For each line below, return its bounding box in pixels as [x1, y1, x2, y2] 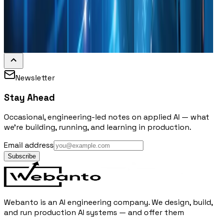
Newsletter [15, 73, 55, 83]
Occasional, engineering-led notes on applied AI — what [4, 112, 209, 123]
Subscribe [8, 153, 36, 160]
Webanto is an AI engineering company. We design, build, [4, 197, 213, 208]
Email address [4, 140, 54, 151]
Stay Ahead [4, 92, 55, 103]
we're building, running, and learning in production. [4, 122, 191, 133]
